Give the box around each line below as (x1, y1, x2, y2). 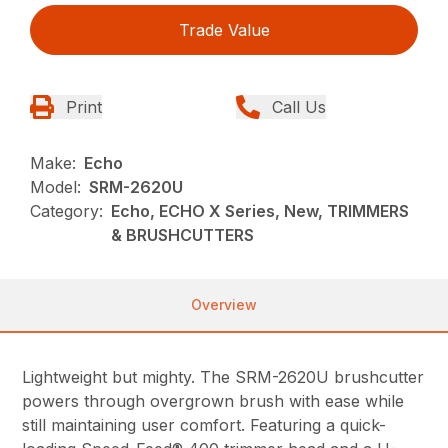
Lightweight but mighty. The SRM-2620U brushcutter (22, 366, 425, 387)
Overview (191, 295, 257, 313)
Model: (30, 176, 82, 197)
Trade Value (178, 19, 270, 40)
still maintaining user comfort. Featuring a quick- (22, 414, 387, 435)
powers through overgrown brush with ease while (22, 390, 405, 411)
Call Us (272, 96, 326, 117)
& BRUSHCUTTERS (111, 224, 255, 245)
